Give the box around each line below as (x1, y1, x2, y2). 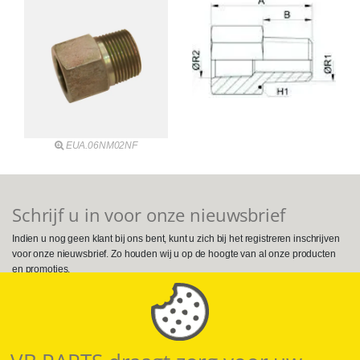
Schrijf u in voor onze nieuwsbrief (12, 202, 285, 228)
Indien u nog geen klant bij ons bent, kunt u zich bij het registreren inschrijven (12, 232, 340, 244)
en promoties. (12, 263, 71, 275)
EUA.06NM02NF (65, 140, 138, 152)
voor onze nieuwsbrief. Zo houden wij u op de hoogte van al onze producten (12, 247, 336, 260)
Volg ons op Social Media (12, 285, 186, 308)
